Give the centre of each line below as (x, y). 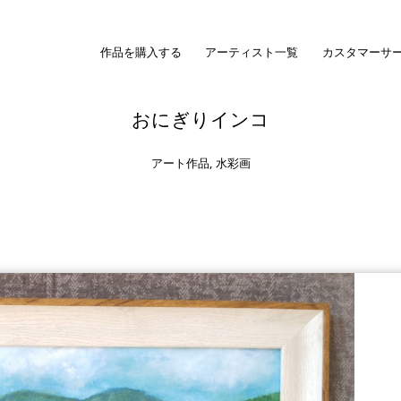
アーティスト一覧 (252, 51)
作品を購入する (141, 51)
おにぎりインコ (200, 119)
